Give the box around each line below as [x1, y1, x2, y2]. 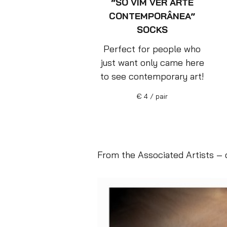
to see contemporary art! [100, 70, 204, 83]
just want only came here [100, 57, 204, 69]
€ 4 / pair [136, 92, 168, 101]
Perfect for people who [103, 43, 201, 55]
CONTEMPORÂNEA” [109, 10, 195, 22]
